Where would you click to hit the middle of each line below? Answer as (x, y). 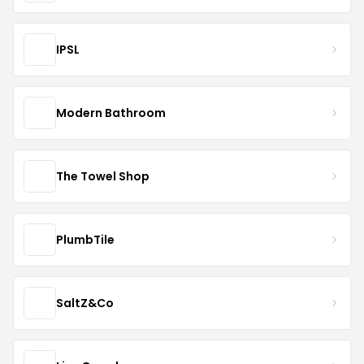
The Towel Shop (103, 176)
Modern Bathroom (111, 113)
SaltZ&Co (85, 303)
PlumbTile (85, 239)
